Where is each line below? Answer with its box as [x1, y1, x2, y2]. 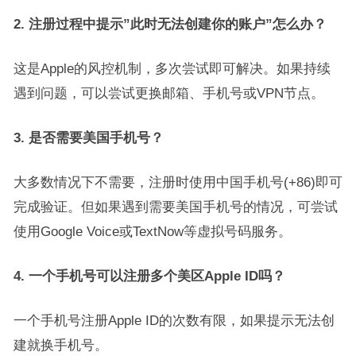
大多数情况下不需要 [13, 175, 135, 189]
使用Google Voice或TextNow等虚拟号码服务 [13, 224, 278, 238]
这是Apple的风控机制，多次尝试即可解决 [13, 61, 263, 75]
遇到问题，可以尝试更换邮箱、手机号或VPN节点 [13, 86, 311, 100]
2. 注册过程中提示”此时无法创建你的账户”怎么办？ [13, 17, 327, 31]
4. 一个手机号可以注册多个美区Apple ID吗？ [13, 269, 285, 283]
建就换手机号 [13, 338, 95, 352]
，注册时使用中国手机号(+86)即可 [134, 175, 342, 189]
